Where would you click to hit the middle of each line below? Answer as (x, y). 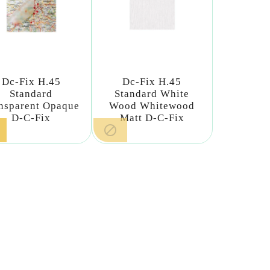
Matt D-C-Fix (152, 118)
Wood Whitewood (152, 106)
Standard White (152, 94)
